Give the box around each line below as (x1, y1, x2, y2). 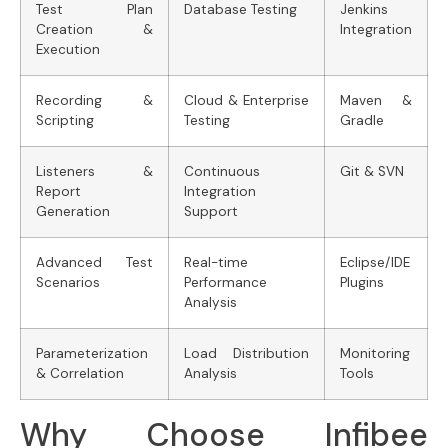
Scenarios (36, 274, 100, 292)
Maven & (340, 92, 412, 110)
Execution (36, 41, 100, 59)
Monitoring (340, 345, 410, 363)
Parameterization (36, 345, 148, 363)
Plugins (340, 274, 384, 292)
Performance (184, 274, 267, 292)
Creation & (36, 21, 153, 39)
